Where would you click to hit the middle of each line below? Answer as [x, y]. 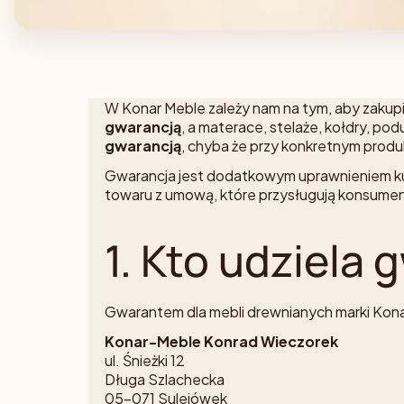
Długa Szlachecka [165, 380]
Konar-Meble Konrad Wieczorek [221, 342]
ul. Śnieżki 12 [145, 361]
